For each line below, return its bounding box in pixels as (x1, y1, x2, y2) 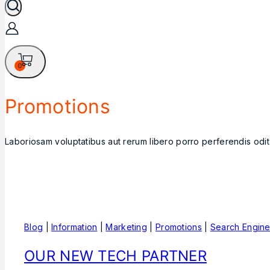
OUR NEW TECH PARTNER (24, 247, 207, 265)
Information (51, 222, 98, 233)
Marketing (105, 222, 148, 233)
